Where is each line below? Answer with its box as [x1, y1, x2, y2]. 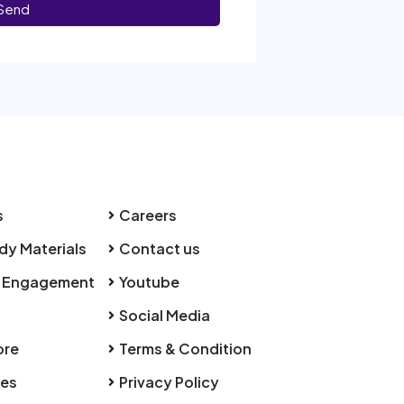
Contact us [118, 239, 200, 258]
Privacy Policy [118, 372, 219, 391]
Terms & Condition [118, 339, 252, 358]
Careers [118, 206, 177, 225]
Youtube [118, 272, 179, 291]
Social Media [118, 306, 210, 325]
